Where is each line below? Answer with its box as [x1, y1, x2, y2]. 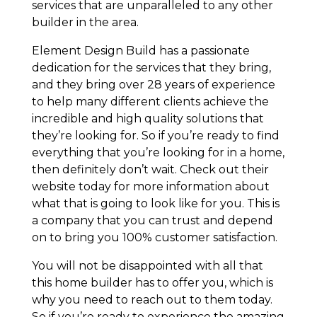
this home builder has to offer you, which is [31, 275, 273, 289]
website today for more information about [31, 179, 270, 193]
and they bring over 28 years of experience [31, 77, 275, 91]
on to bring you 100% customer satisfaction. [31, 230, 277, 244]
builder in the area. [31, 15, 139, 29]
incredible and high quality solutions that [31, 111, 264, 125]
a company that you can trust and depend [31, 213, 273, 227]
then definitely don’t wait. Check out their [31, 162, 269, 176]
